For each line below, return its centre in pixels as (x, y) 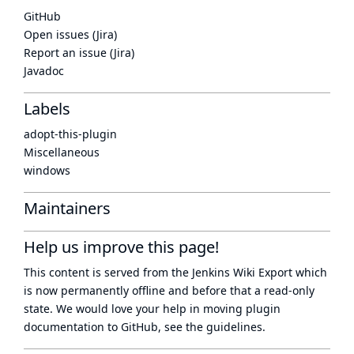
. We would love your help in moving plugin (165, 309)
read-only (289, 290)
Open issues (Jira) (70, 34)
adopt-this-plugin (70, 134)
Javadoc (44, 71)
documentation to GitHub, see (105, 327)
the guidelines (224, 327)
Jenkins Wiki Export (242, 272)
